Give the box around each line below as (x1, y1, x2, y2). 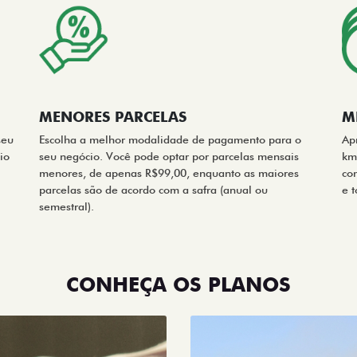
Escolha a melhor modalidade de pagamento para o (39, 132, 301, 146)
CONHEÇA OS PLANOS (66, 272, 291, 296)
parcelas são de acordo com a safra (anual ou (39, 182, 268, 196)
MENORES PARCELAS (39, 108, 186, 125)
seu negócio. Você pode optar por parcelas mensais (39, 149, 299, 163)
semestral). (39, 199, 94, 213)
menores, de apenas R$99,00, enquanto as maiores (39, 166, 299, 179)
